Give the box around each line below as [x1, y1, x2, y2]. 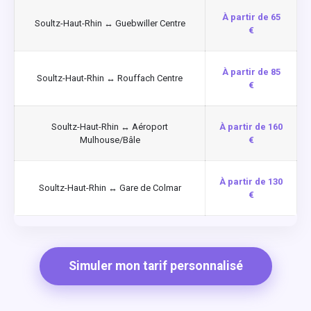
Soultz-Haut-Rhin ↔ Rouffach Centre [37, 72, 183, 83]
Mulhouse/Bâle [79, 134, 140, 145]
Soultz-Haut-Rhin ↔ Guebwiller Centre [34, 17, 185, 28]
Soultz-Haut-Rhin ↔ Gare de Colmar [38, 182, 181, 193]
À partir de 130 [219, 176, 283, 187]
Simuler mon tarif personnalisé [68, 258, 243, 273]
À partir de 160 [219, 121, 283, 132]
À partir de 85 [221, 66, 280, 77]
